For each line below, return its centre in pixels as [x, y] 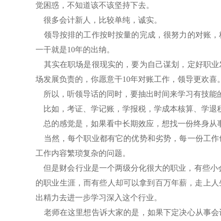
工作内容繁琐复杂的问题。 [83, 153]
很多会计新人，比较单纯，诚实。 [99, 20]
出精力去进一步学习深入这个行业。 [99, 197]
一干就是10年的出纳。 [75, 49]
